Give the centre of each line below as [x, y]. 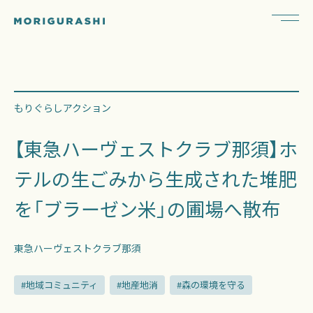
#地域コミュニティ [59, 285]
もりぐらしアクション [63, 108]
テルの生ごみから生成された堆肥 [155, 179]
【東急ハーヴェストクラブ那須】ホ [156, 148]
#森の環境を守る [211, 285]
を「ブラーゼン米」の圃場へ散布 [147, 209]
